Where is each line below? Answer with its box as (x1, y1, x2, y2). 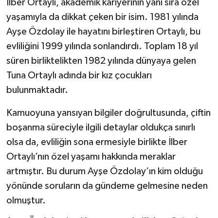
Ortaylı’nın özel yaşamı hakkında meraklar (6, 152, 176, 162)
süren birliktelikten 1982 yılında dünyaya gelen (6, 56, 196, 66)
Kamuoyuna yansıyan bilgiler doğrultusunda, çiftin (6, 108, 211, 118)
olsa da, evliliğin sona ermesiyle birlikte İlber (6, 137, 187, 147)
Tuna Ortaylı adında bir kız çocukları (6, 71, 152, 81)
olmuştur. (6, 196, 46, 206)
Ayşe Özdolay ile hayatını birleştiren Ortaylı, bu (6, 27, 200, 37)
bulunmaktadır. (6, 85, 68, 95)
